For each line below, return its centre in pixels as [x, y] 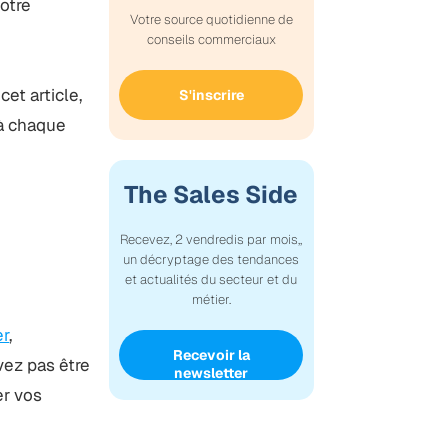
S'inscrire [211, 95]
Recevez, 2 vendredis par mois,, [211, 240]
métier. [211, 300]
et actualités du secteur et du [211, 280]
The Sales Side [211, 195]
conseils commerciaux [211, 40]
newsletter [211, 373]
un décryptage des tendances [211, 260]
